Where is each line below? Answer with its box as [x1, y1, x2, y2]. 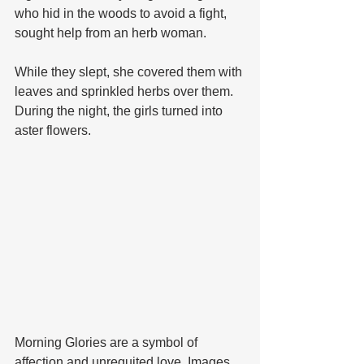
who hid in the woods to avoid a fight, [15, 6, 230, 20]
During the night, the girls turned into [15, 103, 226, 118]
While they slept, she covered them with [15, 64, 245, 79]
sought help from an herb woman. [15, 25, 210, 40]
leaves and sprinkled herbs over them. [15, 84, 236, 98]
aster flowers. [15, 123, 91, 137]
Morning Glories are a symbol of [15, 336, 201, 350]
